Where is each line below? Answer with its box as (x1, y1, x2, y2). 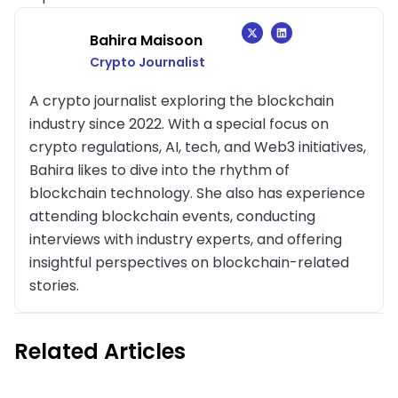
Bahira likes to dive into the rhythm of (29, 159, 290, 180)
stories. (29, 275, 79, 296)
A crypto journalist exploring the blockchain (29, 90, 334, 111)
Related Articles (14, 336, 186, 366)
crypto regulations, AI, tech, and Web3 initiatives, (29, 136, 366, 157)
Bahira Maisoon (90, 29, 203, 51)
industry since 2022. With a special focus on (29, 113, 329, 134)
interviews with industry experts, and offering (29, 228, 342, 250)
